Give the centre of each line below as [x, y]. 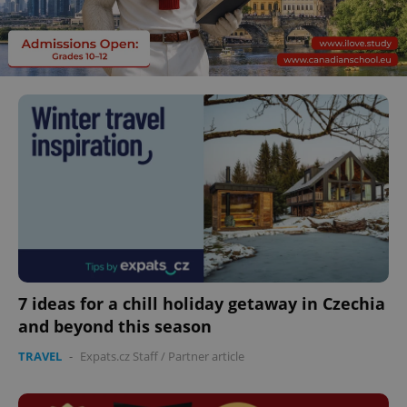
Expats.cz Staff [119, 357]
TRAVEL [40, 357]
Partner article [206, 357]
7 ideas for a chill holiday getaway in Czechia [202, 304]
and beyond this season [115, 327]
